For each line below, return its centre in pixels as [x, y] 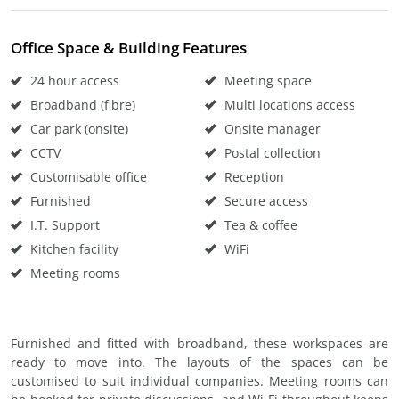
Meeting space [266, 81]
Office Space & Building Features [129, 48]
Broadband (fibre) [81, 105]
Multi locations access [288, 105]
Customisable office [87, 177]
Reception [252, 177]
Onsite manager [271, 129]
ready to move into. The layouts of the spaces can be [199, 362]
